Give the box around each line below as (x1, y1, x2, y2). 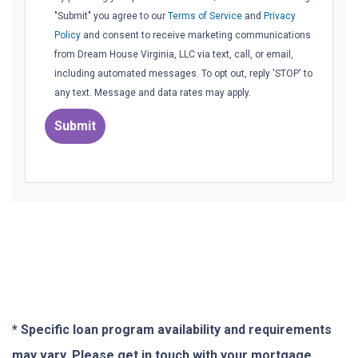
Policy (54, 29, 81, 41)
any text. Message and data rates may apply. (54, 86, 251, 98)
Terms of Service (167, 10, 242, 22)
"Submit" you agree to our (54, 10, 168, 22)
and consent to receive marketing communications (80, 29, 311, 41)
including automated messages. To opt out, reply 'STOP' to (54, 67, 312, 79)
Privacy (263, 10, 296, 22)
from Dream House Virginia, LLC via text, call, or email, (54, 48, 293, 60)
